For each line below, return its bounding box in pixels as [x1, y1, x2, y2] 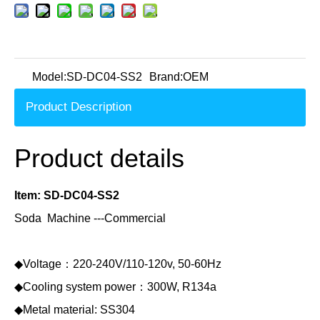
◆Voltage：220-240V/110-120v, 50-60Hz [14, 258, 221, 271]
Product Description [26, 100, 131, 114]
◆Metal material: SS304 [14, 304, 135, 316]
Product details [14, 144, 184, 174]
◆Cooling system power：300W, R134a [14, 281, 216, 294]
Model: [32, 71, 66, 84]
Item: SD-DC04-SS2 [14, 189, 119, 202]
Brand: [149, 71, 183, 84]
